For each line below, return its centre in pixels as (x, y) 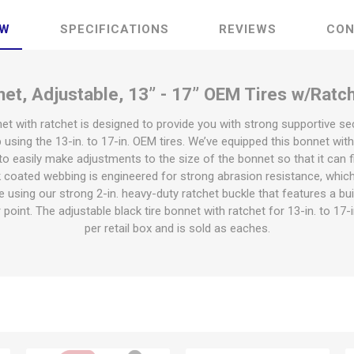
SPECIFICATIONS (114, 29)
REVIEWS (247, 29)
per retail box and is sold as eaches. (177, 228)
